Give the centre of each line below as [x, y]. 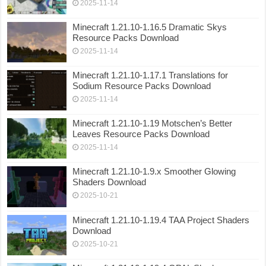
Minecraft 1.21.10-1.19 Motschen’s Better [153, 123]
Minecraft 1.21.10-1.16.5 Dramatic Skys [150, 27]
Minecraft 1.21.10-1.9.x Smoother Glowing [154, 172]
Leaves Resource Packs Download [141, 134]
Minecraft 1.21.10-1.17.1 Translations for [151, 75]
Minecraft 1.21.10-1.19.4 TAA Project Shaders [161, 220]
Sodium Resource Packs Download [142, 85]
